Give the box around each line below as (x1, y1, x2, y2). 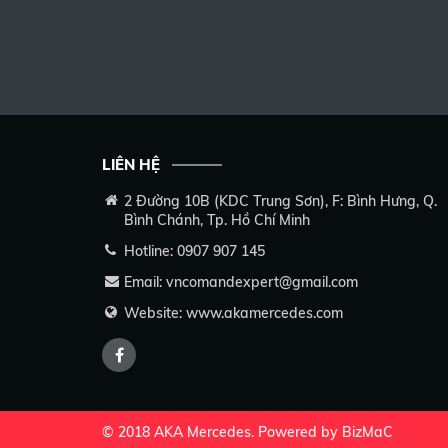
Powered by (258, 423, 342, 441)
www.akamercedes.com (186, 304, 343, 322)
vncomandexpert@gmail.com (166, 273, 358, 291)
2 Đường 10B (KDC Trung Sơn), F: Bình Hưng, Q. (124, 192, 437, 210)
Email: (124, 273, 166, 291)
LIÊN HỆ (102, 155, 160, 174)
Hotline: (124, 242, 177, 260)
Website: (124, 304, 186, 322)
